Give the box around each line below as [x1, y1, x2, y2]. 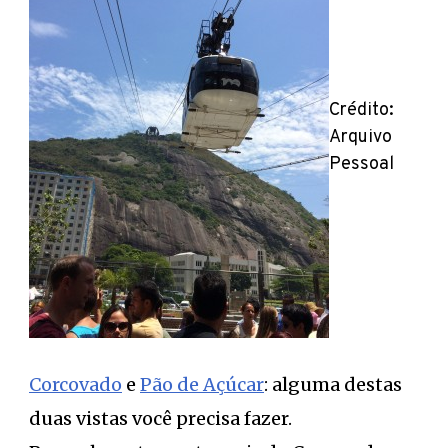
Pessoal [329, 153, 394, 176]
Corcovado [29, 372, 122, 396]
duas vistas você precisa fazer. [29, 406, 292, 430]
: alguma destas [264, 372, 402, 396]
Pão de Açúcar [140, 372, 264, 396]
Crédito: [329, 99, 394, 122]
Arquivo [329, 126, 392, 149]
